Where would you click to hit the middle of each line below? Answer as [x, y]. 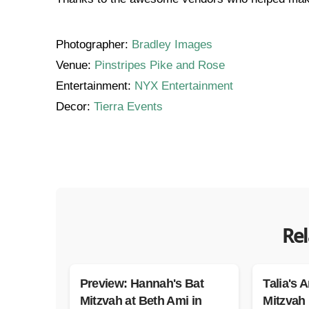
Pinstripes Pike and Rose [159, 66]
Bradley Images [172, 45]
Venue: [75, 66]
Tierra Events [128, 107]
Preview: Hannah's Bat [142, 283]
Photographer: [93, 45]
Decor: [74, 107]
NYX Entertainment [183, 86]
